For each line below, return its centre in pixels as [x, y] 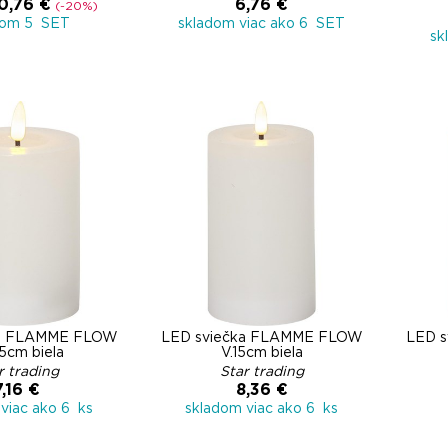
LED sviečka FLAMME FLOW [261, 338]
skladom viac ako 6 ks [261, 409]
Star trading [261, 372]
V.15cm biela [261, 353]
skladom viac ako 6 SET [261, 24]
